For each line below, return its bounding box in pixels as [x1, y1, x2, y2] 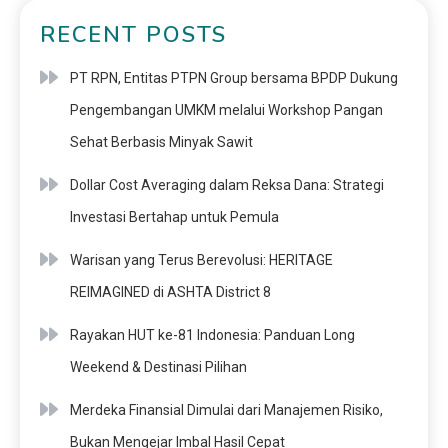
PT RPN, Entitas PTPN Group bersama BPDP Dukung [70, 70, 398, 87]
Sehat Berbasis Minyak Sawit [70, 134, 253, 151]
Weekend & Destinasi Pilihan [70, 359, 247, 376]
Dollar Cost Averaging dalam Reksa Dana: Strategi [70, 177, 384, 194]
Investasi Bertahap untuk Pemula [70, 209, 279, 226]
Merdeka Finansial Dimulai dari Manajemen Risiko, [70, 402, 383, 419]
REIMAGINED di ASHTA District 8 [70, 284, 271, 301]
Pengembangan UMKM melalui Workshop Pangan [70, 102, 383, 119]
